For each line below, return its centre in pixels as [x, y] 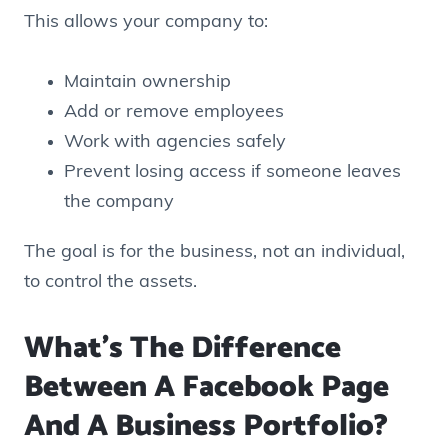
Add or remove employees [174, 113]
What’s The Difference [182, 348]
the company [119, 203]
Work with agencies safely [175, 143]
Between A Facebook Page [206, 387]
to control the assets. [110, 283]
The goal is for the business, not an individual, [214, 253]
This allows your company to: [146, 22]
